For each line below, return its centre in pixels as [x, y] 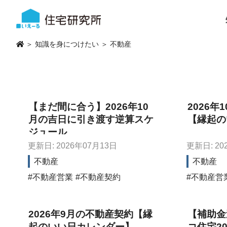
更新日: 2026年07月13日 [72, 145]
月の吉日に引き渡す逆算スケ [91, 119]
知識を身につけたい [67, 44]
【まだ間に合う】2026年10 [89, 106]
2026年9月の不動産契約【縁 [91, 214]
